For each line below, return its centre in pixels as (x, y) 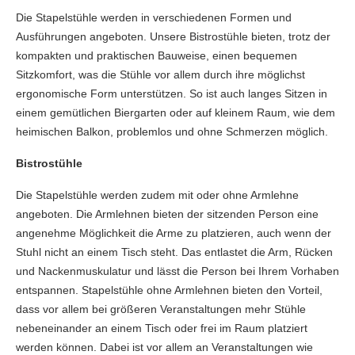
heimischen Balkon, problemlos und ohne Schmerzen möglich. (172, 131)
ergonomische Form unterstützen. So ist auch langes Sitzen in (172, 93)
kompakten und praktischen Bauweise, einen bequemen (157, 55)
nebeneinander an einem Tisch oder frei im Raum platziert (162, 328)
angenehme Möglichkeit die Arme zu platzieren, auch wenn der (174, 233)
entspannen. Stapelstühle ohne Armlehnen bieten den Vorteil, (169, 290)
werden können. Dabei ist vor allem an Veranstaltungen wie (164, 347)
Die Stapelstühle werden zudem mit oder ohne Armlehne (157, 195)
